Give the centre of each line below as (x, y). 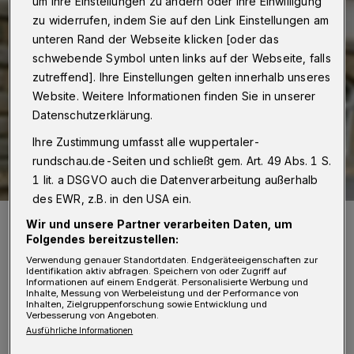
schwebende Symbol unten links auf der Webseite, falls (182, 58)
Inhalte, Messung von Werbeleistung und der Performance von (163, 294)
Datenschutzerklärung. (93, 115)
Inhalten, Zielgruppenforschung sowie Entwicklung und (147, 305)
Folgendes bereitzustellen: (103, 239)
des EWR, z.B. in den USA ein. (112, 199)
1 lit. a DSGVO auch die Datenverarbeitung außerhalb (175, 180)
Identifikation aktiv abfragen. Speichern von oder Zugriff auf (157, 271)
